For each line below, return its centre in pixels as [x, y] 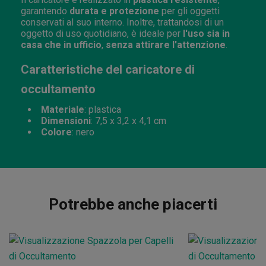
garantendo [45, 11]
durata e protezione [114, 11]
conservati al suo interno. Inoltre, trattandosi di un [122, 22]
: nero [83, 132]
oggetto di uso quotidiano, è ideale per [102, 33]
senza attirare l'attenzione [166, 45]
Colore [56, 132]
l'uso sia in [206, 33]
